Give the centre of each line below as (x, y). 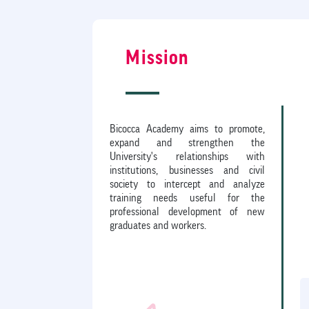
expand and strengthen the (187, 142)
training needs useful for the (187, 198)
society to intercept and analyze (187, 184)
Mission (157, 58)
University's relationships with (187, 156)
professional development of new (187, 211)
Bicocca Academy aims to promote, (187, 129)
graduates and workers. (158, 225)
